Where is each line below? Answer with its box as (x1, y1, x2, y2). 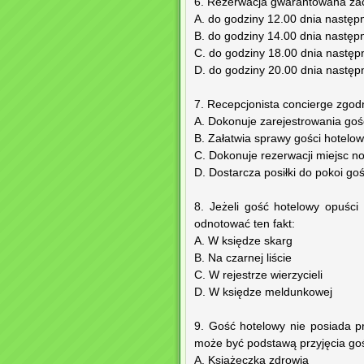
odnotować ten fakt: (194, 218, 295, 231)
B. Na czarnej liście (194, 252, 292, 265)
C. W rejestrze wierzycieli (194, 269, 323, 282)
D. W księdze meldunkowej (194, 286, 332, 299)
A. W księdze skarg (194, 235, 292, 248)
